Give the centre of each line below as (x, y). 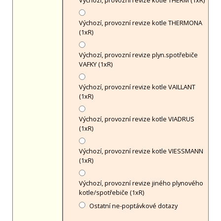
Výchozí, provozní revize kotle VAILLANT (137, 87)
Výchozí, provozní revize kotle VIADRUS (136, 119)
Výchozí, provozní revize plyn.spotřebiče (138, 55)
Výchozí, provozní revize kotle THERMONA (140, 23)
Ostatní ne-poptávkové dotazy (134, 206)
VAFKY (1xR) (95, 64)
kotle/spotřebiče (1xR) (111, 193)
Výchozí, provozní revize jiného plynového (141, 183)
